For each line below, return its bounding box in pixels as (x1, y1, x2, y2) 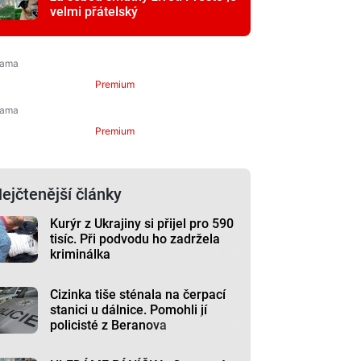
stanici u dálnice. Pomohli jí (50, 302, 208, 317)
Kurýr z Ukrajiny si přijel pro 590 (50, 216, 234, 231)
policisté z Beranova (50, 317, 168, 333)
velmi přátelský (50, 4, 139, 19)
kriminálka (50, 247, 111, 262)
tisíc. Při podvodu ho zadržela (50, 231, 221, 247)
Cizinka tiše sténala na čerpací (50, 287, 226, 302)
